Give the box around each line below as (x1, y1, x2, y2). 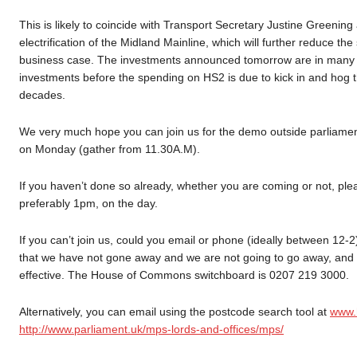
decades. (19, 88, 65, 101)
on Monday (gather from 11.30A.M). (19, 143, 200, 155)
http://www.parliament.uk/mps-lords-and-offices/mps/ (19, 323, 284, 335)
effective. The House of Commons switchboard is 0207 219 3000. (19, 269, 349, 281)
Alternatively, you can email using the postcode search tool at (19, 305, 330, 318)
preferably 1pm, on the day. (19, 197, 158, 210)
